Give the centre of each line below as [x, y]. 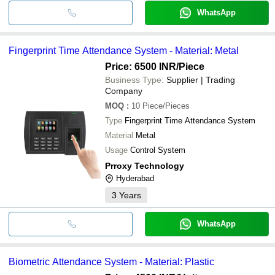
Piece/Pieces [166, 106]
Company [124, 91]
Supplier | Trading [201, 79]
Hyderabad [135, 178]
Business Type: [134, 79]
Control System [158, 150]
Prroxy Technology [145, 165]
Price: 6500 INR [141, 66]
